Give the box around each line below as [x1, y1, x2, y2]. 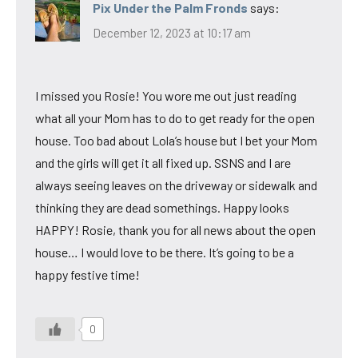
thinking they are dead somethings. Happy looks [35, 200, 289, 216]
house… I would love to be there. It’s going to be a [35, 245, 294, 261]
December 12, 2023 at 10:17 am [93, 26, 251, 41]
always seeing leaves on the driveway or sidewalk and [35, 177, 317, 193]
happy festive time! [35, 267, 140, 283]
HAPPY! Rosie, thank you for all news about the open [35, 222, 316, 238]
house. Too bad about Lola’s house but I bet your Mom [35, 133, 317, 149]
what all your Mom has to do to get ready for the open [35, 110, 315, 126]
